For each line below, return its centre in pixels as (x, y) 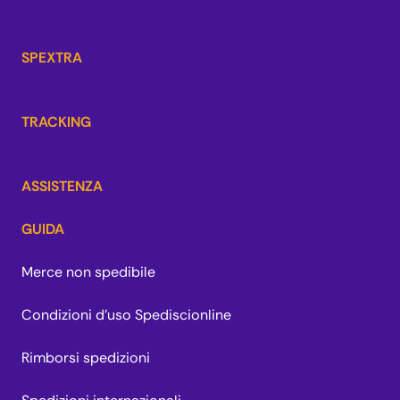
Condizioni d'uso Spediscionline (126, 315)
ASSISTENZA (62, 187)
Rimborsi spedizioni (86, 358)
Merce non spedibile (88, 272)
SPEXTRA (52, 58)
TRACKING (56, 122)
